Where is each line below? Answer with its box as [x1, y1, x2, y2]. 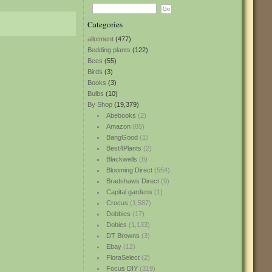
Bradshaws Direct [106, 177, 159, 185]
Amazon [106, 123, 131, 130]
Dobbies [106, 210, 131, 217]
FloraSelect [106, 254, 140, 261]
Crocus [106, 199, 128, 206]
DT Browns [106, 232, 140, 239]
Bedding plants [87, 46, 131, 53]
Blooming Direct [106, 166, 152, 174]
